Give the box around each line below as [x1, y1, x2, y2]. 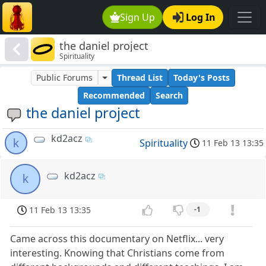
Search [156, 90, 183, 102]
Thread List [116, 72, 163, 84]
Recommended [83, 90, 145, 102]
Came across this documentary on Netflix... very [10, 232, 224, 246]
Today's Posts [173, 72, 230, 84]
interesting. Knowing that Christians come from [10, 246, 225, 260]
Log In [186, 11, 216, 24]
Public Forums [36, 72, 93, 84]
